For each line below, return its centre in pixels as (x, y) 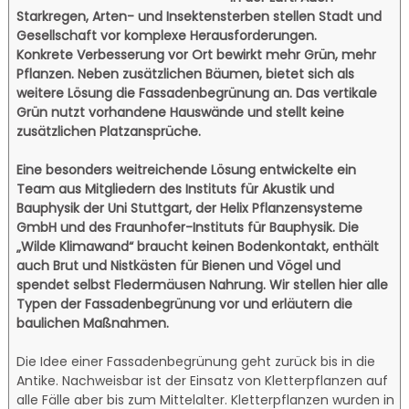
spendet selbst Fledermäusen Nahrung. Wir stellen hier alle (203, 284)
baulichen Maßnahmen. (93, 323)
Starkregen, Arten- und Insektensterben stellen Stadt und (199, 16)
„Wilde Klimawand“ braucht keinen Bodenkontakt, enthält (198, 246)
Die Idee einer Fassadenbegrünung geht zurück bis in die (196, 361)
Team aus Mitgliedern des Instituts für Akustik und (176, 189)
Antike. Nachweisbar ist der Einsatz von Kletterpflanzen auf (203, 380)
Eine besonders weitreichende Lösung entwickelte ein (187, 169)
